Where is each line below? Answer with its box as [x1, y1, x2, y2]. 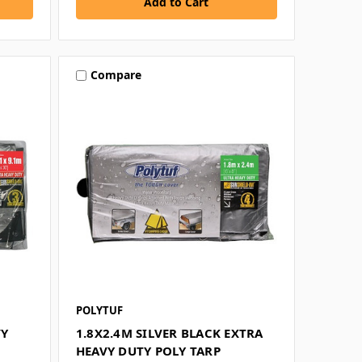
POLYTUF [75, 302, 123, 318]
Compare [90, 67, 141, 83]
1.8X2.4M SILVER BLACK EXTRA [75, 324, 263, 341]
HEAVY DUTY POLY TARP [75, 342, 221, 359]
